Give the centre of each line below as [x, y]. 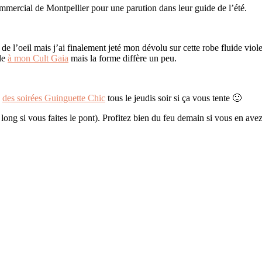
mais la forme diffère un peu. [123, 58]
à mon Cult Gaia [38, 58]
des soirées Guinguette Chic [54, 98]
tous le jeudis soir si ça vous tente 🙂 [173, 98]
